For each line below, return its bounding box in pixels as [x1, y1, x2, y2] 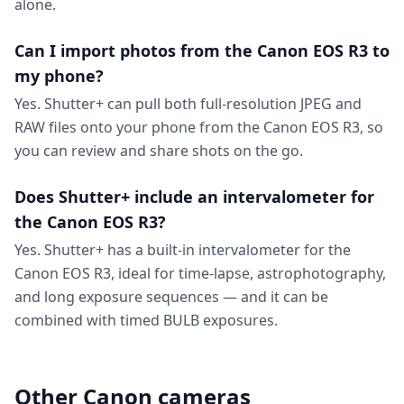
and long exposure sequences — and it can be [14, 287, 328, 307]
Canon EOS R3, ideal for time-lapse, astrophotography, [14, 263, 386, 283]
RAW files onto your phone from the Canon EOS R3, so [14, 117, 383, 137]
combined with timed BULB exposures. [14, 310, 278, 330]
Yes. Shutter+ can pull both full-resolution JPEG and [14, 94, 362, 114]
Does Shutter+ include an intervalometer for [14, 186, 374, 207]
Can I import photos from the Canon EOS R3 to [14, 40, 390, 61]
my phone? [14, 65, 104, 87]
